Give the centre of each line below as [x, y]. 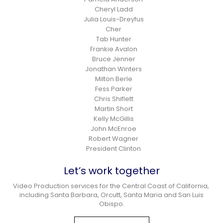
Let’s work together [111, 170]
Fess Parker [113, 89]
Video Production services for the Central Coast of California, [111, 186]
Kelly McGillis [113, 118]
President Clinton [113, 148]
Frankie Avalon [113, 49]
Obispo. [111, 204]
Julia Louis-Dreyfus [113, 19]
